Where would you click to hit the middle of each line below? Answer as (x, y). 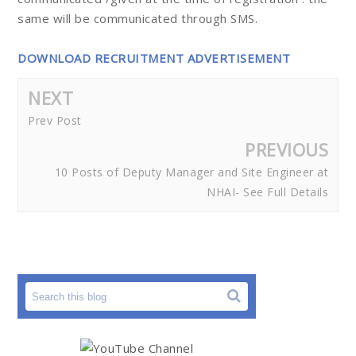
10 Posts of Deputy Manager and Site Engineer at (191, 172)
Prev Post (55, 120)
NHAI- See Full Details (267, 192)
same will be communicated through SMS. (137, 18)
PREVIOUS (286, 149)
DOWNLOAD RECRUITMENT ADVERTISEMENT (154, 58)
